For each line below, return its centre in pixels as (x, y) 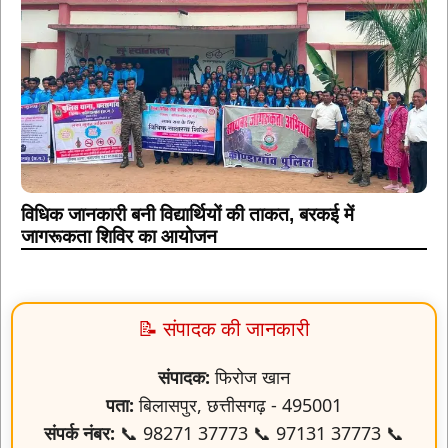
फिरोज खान (250, 377)
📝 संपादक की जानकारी (224, 329)
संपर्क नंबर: (79, 433)
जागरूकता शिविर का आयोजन (119, 237)
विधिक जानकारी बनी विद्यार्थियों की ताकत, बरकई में (187, 215)
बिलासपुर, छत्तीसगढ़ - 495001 (238, 405)
